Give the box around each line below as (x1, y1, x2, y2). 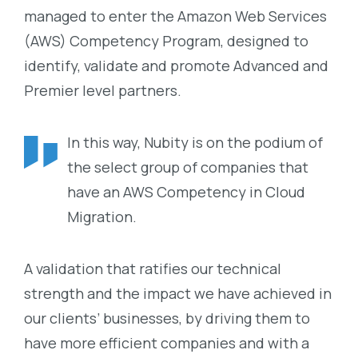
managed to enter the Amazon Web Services (24, 6, 327, 26)
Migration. (67, 206, 137, 226)
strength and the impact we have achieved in (24, 283, 332, 303)
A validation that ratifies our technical (24, 258, 281, 278)
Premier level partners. (24, 81, 185, 101)
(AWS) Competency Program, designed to (24, 31, 308, 51)
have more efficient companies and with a (24, 332, 309, 352)
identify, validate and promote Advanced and (24, 56, 328, 76)
